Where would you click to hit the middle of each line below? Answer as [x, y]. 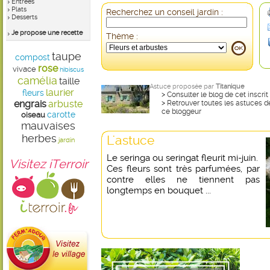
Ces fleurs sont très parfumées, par [183, 169]
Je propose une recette [47, 33]
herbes [39, 138]
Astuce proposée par [183, 86]
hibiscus [72, 70]
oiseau [33, 115]
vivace [24, 69]
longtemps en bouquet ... [159, 190]
